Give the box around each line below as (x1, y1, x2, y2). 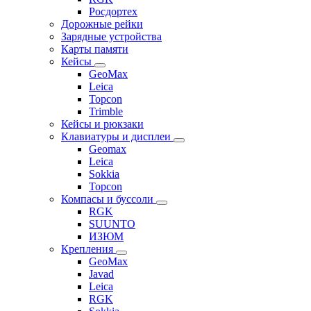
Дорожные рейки (61, 17, 143, 30)
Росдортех (89, 5, 137, 17)
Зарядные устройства (61, 30, 162, 42)
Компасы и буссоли (61, 192, 156, 205)
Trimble (89, 105, 123, 117)
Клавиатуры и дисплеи (61, 130, 174, 142)
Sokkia (89, 167, 119, 180)
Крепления (61, 242, 116, 255)
